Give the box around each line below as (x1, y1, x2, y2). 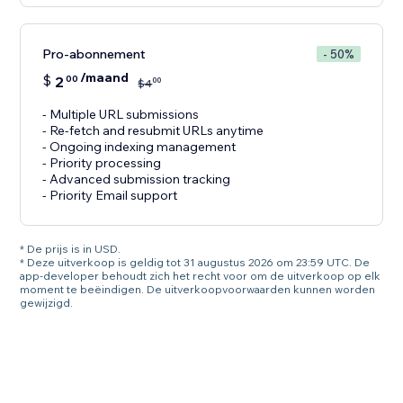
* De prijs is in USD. (20, 242, 121, 256)
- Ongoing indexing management (42, 139, 237, 156)
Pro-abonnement (42, 46, 147, 63)
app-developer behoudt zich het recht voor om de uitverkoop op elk (20, 269, 381, 283)
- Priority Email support (42, 187, 178, 204)
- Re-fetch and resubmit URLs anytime (42, 122, 264, 139)
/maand (80, 69, 130, 86)
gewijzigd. (20, 296, 74, 310)
